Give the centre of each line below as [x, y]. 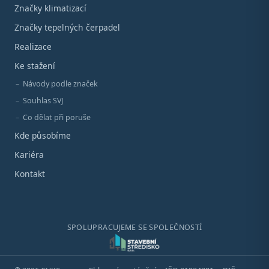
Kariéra [29, 154]
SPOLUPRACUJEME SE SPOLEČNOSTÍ [134, 227]
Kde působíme [43, 135]
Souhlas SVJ [43, 100]
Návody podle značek [60, 83]
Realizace [33, 46]
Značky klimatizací [50, 8]
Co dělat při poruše [57, 117]
